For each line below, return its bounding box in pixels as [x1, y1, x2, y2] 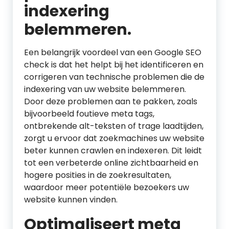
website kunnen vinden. [24, 194, 118, 205]
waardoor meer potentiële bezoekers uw [24, 181, 189, 193]
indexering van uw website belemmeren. [24, 83, 186, 95]
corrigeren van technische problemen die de [24, 71, 204, 83]
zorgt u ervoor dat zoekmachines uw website [24, 132, 204, 144]
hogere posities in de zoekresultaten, [24, 169, 171, 181]
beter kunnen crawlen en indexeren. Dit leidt [24, 145, 202, 156]
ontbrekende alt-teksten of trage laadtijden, [24, 120, 203, 132]
